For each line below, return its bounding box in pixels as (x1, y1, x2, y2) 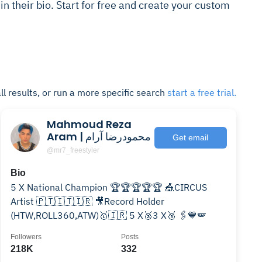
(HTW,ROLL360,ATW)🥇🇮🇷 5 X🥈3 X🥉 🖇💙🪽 (11, 209, 207, 221)
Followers (11, 233, 42, 241)
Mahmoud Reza (47, 117, 132, 132)
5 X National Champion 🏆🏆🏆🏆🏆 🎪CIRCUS (11, 181, 208, 193)
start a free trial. (167, 87, 236, 98)
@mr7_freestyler (47, 146, 100, 154)
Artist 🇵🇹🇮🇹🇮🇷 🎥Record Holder (11, 195, 165, 207)
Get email (173, 132, 209, 142)
